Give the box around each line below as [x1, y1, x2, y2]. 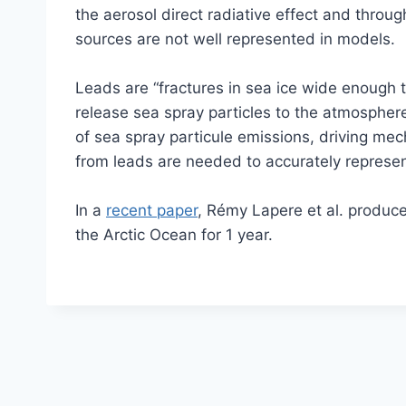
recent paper [106, 201, 198, 220]
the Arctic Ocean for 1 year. [75, 226, 273, 245]
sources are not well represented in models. [75, 30, 395, 49]
